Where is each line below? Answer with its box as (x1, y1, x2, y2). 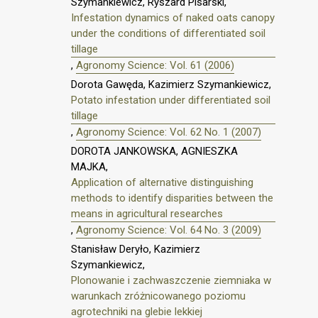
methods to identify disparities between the (71, 191, 273, 204)
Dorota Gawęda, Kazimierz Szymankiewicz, (71, 78, 271, 91)
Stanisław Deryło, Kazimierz (71, 242, 200, 256)
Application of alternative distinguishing (71, 175, 253, 189)
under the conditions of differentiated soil (71, 27, 265, 40)
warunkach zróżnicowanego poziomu (71, 289, 246, 302)
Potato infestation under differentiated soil (71, 94, 270, 106)
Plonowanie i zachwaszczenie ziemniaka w (71, 273, 271, 287)
